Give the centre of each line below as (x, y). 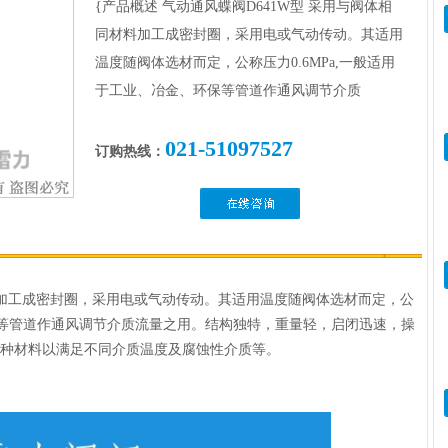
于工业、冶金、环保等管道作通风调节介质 (228, 90)
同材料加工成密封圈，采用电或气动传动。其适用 (249, 34)
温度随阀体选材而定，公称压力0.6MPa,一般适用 (245, 62)
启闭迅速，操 (372, 324)
